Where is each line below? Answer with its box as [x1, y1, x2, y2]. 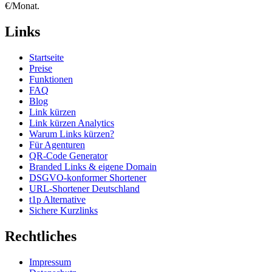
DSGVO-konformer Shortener [29, 172, 146, 183]
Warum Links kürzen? [29, 128, 114, 139]
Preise [29, 63, 52, 73]
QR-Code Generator [29, 150, 107, 161]
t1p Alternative [29, 194, 86, 205]
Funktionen [29, 73, 73, 84]
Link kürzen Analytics [29, 117, 114, 128]
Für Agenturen [29, 139, 85, 150]
